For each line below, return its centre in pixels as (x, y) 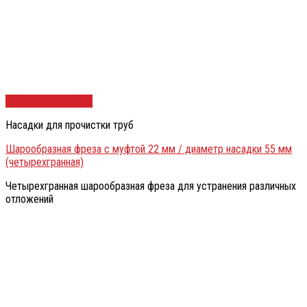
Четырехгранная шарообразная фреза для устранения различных (151, 186)
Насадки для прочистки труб (70, 125)
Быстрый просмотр (49, 101)
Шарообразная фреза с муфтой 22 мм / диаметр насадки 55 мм (149, 149)
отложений (29, 199)
